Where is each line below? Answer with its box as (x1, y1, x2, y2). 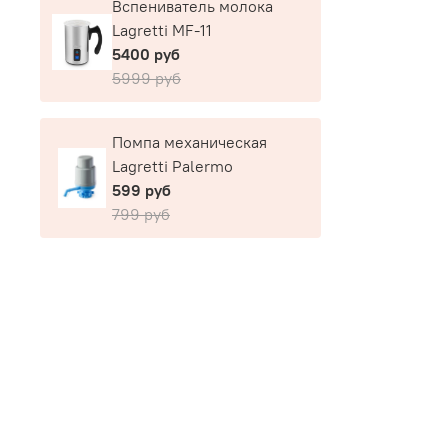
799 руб (112, 204, 170, 225)
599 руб (112, 180, 171, 201)
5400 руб (112, 44, 180, 65)
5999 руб (112, 68, 181, 89)
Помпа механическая (112, 132, 267, 153)
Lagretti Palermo (112, 156, 233, 177)
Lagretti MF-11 (112, 20, 212, 41)
